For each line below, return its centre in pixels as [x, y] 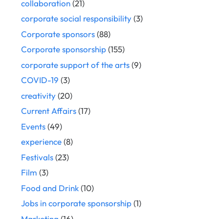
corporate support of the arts [75, 65]
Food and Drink [50, 188]
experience [41, 142]
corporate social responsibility [76, 19]
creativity [38, 95]
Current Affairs [48, 111]
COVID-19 [40, 80]
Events [33, 126]
